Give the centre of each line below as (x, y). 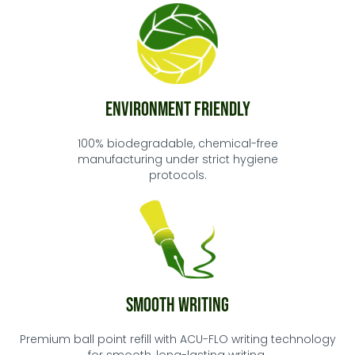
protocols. (177, 175)
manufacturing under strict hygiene (177, 159)
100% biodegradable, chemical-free (177, 143)
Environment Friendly (177, 110)
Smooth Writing (177, 305)
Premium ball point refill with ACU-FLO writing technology (177, 339)
